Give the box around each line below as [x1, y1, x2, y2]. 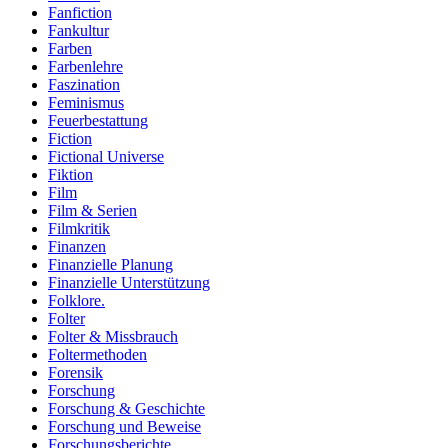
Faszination [48, 76, 120, 94]
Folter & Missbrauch [48, 328, 178, 346]
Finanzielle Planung [48, 256, 173, 274]
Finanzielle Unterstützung [48, 274, 210, 292]
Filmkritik [48, 220, 110, 238]
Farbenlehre [48, 58, 123, 76]
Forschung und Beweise [48, 418, 201, 436]
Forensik [48, 364, 103, 382]
